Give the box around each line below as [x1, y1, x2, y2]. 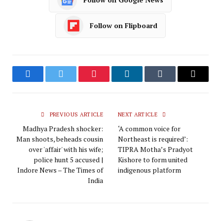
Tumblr [159, 76, 185, 86]
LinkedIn [126, 76, 159, 86]
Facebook [27, 76, 62, 86]
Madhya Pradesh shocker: [23, 123, 103, 133]
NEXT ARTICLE [118, 110, 159, 118]
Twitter [60, 76, 86, 86]
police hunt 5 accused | [34, 154, 103, 164]
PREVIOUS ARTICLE [48, 110, 103, 118]
